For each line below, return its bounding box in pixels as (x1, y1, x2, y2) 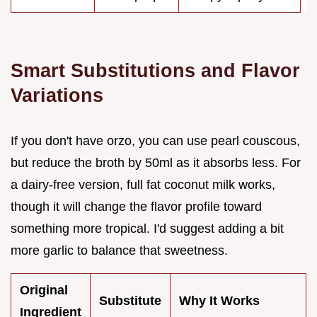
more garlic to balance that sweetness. (11, 243, 228, 258)
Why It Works (179, 293, 260, 308)
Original (20, 282, 68, 297)
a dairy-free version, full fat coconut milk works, (11, 177, 275, 192)
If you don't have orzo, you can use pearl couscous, (11, 133, 300, 148)
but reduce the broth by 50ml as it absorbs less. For (11, 155, 301, 170)
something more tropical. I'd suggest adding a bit (11, 221, 284, 236)
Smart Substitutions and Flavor (11, 59, 300, 81)
